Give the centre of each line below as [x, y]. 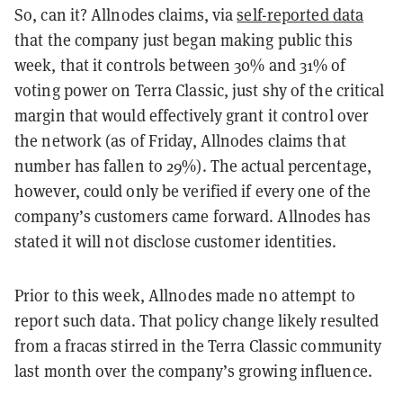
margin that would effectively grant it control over [192, 115]
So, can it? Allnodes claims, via [126, 14]
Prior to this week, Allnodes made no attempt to [185, 295]
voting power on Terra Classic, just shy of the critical [200, 90]
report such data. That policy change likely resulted [197, 320]
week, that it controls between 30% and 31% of [180, 65]
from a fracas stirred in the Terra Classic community [198, 345]
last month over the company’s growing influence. [195, 371]
